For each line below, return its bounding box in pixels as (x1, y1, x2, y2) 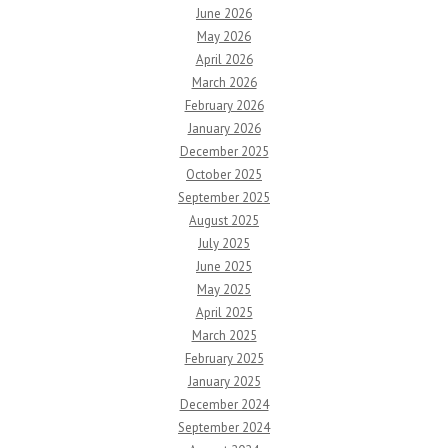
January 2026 (187, 120, 261, 137)
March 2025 (191, 327, 257, 344)
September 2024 (178, 419, 270, 436)
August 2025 (189, 212, 259, 229)
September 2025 (178, 189, 270, 206)
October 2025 (186, 166, 262, 183)
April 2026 (195, 51, 253, 68)
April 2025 (195, 304, 253, 321)
